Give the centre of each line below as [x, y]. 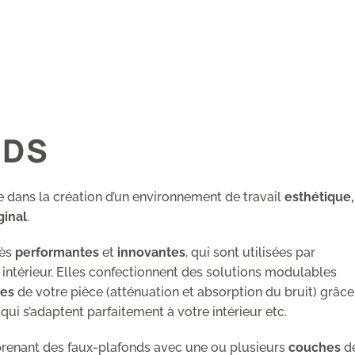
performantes [58, 252]
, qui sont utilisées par [250, 252]
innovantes [151, 252]
